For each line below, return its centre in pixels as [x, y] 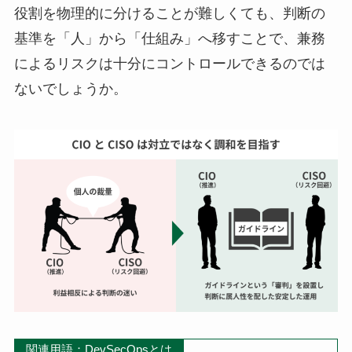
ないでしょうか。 [70, 89]
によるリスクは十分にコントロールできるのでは [169, 64]
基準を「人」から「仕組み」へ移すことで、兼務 [169, 39]
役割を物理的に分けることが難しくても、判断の [169, 14]
